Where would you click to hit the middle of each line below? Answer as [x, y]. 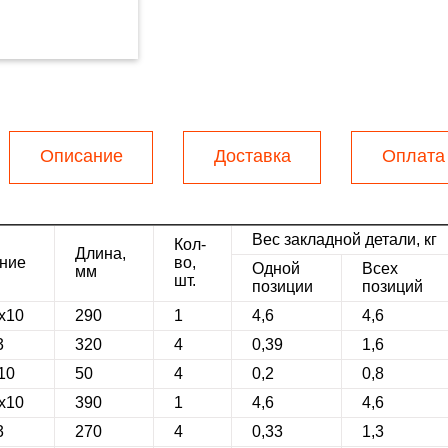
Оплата [413, 156]
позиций [392, 286]
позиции [282, 286]
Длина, [100, 253]
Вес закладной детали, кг [344, 239]
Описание [81, 156]
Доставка [252, 156]
